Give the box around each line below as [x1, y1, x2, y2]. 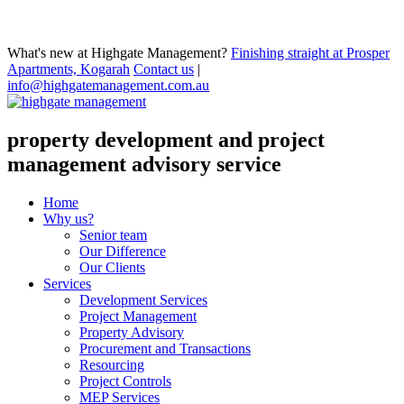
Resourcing [79, 356, 144, 372]
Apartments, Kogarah [7, 61, 130, 77]
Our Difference [79, 243, 166, 259]
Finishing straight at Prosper [231, 45, 390, 60]
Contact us [133, 61, 194, 77]
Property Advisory [79, 324, 184, 340]
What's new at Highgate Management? [7, 45, 231, 60]
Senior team [79, 226, 147, 243]
